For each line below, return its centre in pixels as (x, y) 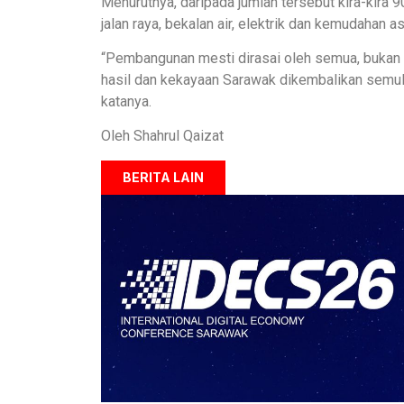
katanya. (126, 102)
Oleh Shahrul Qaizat (162, 136)
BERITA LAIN (163, 177)
